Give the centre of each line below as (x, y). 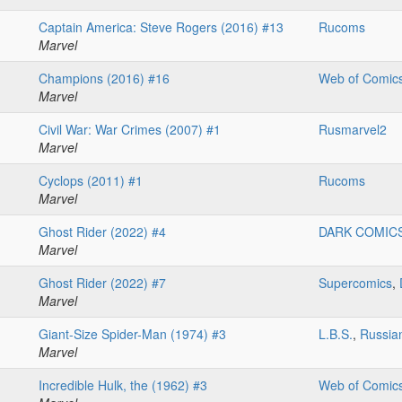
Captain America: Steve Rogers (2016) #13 (161, 27)
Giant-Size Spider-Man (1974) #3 (132, 334)
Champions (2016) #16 (104, 79)
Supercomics (355, 283)
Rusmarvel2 (353, 130)
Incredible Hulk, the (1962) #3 (123, 385)
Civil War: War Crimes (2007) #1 (130, 130)
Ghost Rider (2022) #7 (102, 283)
